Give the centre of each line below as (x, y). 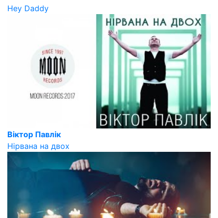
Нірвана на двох (38, 146)
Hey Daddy (28, 8)
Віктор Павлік (34, 134)
